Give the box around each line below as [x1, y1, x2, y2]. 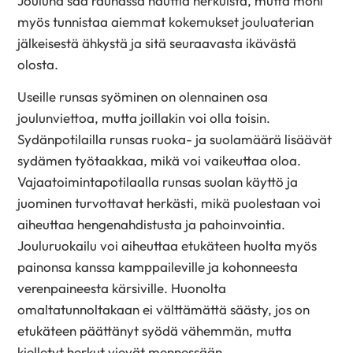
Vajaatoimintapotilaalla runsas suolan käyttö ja [17, 173, 299, 190]
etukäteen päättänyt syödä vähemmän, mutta [17, 321, 292, 339]
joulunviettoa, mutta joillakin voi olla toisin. [17, 109, 271, 126]
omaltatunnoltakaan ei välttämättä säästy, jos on [17, 300, 310, 318]
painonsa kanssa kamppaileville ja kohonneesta [17, 258, 299, 275]
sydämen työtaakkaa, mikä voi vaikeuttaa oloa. [17, 151, 302, 169]
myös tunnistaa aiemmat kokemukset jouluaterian [17, 13, 314, 31]
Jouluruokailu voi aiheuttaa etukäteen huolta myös [17, 236, 318, 254]
